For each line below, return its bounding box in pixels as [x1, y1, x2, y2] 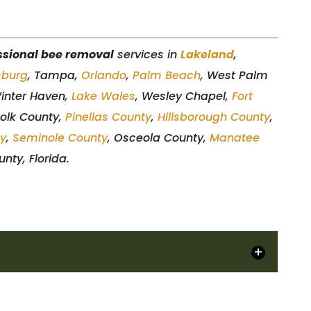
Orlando [81, 67, 127, 83]
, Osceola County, [108, 130, 210, 146]
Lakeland [180, 47, 235, 62]
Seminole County [12, 130, 108, 146]
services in [114, 47, 181, 62]
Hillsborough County [158, 109, 271, 125]
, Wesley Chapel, [135, 88, 233, 104]
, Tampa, [28, 67, 82, 83]
